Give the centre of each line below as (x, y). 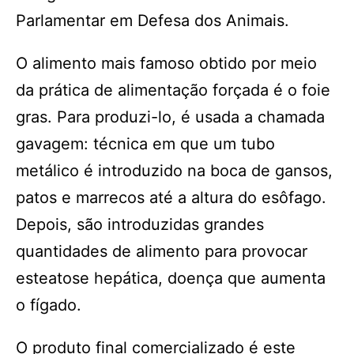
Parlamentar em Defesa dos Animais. (153, 21)
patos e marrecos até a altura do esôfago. (171, 198)
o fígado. (49, 305)
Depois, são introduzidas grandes (140, 224)
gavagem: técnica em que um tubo (145, 144)
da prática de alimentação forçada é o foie (173, 90)
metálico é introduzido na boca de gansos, (174, 171)
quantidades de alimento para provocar (162, 251)
